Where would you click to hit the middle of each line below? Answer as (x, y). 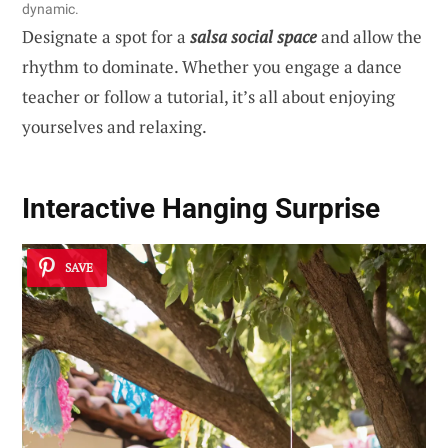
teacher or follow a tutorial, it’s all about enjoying (208, 96)
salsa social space (253, 36)
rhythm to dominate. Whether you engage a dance (212, 66)
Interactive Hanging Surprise (201, 208)
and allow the (369, 36)
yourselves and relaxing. (114, 126)
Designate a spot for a (106, 36)
